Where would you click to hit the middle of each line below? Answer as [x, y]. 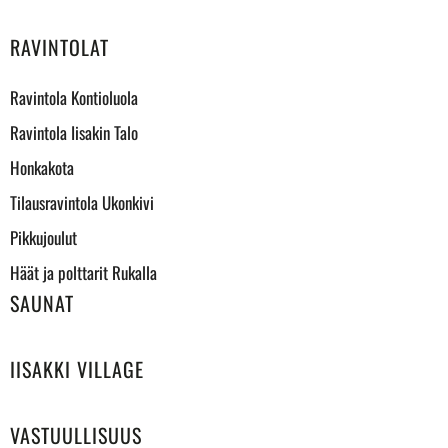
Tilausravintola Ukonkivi [82, 202]
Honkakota [42, 167]
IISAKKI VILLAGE [77, 369]
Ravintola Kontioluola [74, 97]
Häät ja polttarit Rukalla [83, 272]
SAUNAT [42, 303]
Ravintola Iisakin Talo [74, 132]
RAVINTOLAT [59, 47]
